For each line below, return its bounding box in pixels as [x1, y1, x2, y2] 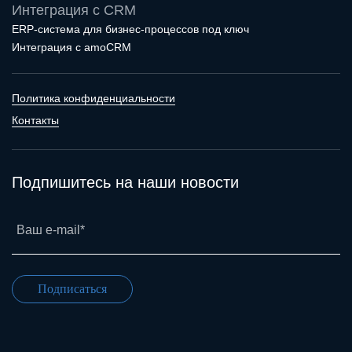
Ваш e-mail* [16, 223, 85, 237]
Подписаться [38, 282, 107, 296]
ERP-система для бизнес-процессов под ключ [12, 23, 249, 36]
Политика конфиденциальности [12, 92, 175, 105]
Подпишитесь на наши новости [12, 174, 239, 192]
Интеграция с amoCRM [12, 41, 131, 54]
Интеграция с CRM [12, 2, 136, 19]
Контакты [12, 114, 59, 127]
